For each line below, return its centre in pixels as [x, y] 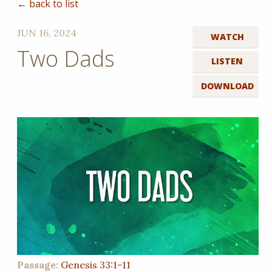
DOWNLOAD [227, 86]
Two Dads [66, 58]
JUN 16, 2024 [47, 32]
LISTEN [227, 61]
